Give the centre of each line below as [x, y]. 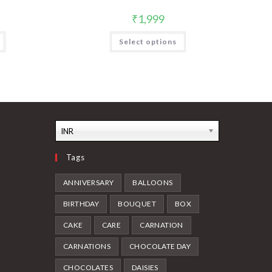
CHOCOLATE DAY [160, 246]
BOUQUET [137, 204]
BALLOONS [153, 183]
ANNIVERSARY [89, 183]
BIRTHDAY [81, 204]
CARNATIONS [87, 246]
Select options [148, 41]
